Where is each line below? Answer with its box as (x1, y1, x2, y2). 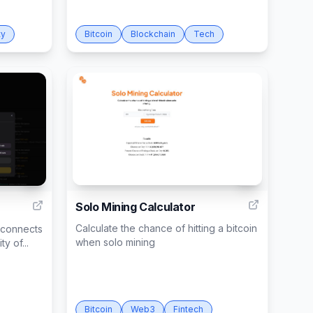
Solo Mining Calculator (75, 200, 196, 214)
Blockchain (131, 29, 175, 40)
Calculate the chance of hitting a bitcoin (75, 222, 257, 235)
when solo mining (75, 236, 155, 249)
